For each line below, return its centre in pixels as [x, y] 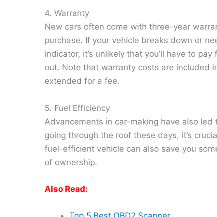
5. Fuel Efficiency [77, 108]
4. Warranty [67, 13]
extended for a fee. [82, 81]
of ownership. [71, 162]
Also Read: [66, 189]
